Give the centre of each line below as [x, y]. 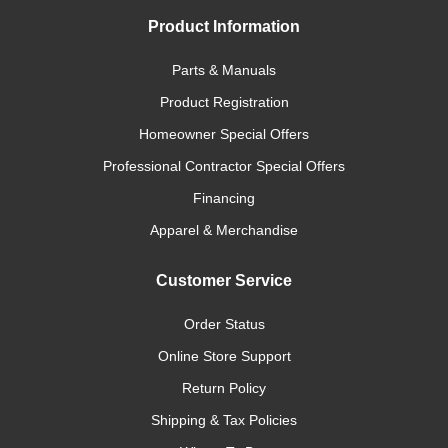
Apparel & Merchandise [224, 230]
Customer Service [224, 280]
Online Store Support [224, 356]
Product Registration [224, 102]
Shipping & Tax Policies [224, 420]
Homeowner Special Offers [224, 134]
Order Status [224, 324]
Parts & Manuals [224, 70]
